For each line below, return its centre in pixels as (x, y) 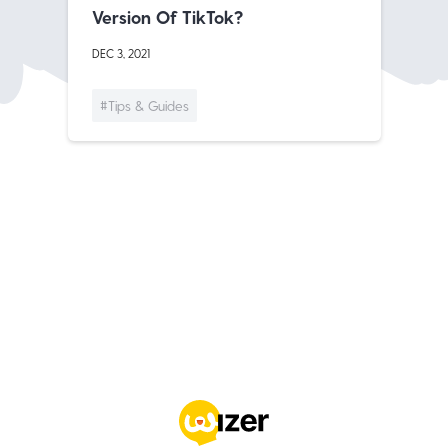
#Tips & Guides (144, 106)
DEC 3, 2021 (120, 53)
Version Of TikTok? (167, 17)
